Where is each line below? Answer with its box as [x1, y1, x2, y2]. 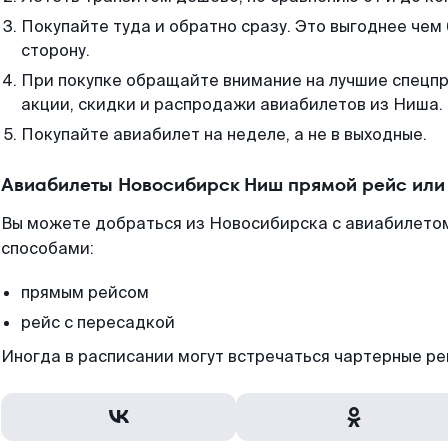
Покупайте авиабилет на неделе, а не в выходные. [21, 124, 427, 145]
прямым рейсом [21, 282, 149, 303]
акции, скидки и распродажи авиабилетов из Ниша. [21, 94, 443, 115]
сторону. [21, 40, 90, 61]
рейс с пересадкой [21, 312, 175, 333]
